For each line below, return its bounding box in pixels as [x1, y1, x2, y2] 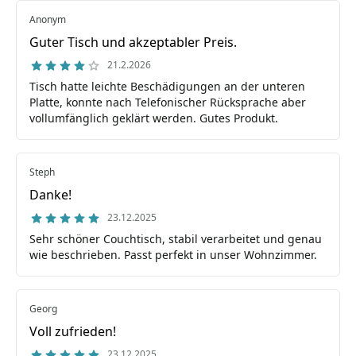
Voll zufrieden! [29, 323, 116, 340]
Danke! [29, 186, 72, 203]
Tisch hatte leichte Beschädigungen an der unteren [29, 79, 305, 94]
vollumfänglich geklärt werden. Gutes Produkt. [29, 110, 278, 126]
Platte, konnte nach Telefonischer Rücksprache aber [29, 95, 306, 110]
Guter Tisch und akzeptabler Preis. [29, 33, 237, 51]
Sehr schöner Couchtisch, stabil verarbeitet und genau [29, 231, 322, 246]
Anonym [29, 13, 66, 26]
